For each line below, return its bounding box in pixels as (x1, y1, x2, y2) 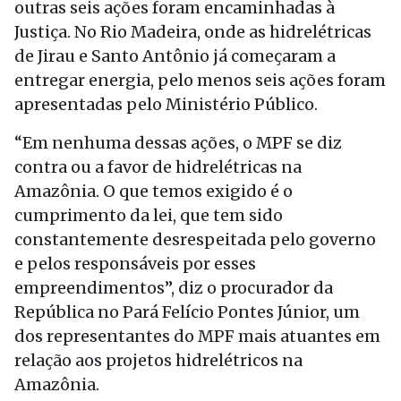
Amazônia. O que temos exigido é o (14, 181, 293, 201)
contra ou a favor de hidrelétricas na (14, 157, 302, 177)
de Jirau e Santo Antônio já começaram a (14, 46, 336, 66)
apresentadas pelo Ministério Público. (14, 94, 318, 115)
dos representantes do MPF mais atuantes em (14, 326, 380, 346)
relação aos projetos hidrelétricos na (14, 350, 303, 371)
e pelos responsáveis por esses (14, 253, 256, 274)
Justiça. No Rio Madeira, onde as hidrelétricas (14, 21, 371, 42)
